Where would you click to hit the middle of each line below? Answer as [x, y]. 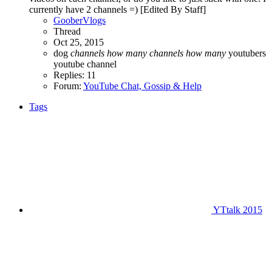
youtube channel [85, 64]
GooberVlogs [80, 20]
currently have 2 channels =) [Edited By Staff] [117, 9]
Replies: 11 [75, 75]
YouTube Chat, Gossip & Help [142, 86]
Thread [67, 31]
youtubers [246, 53]
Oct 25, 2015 [79, 42]
